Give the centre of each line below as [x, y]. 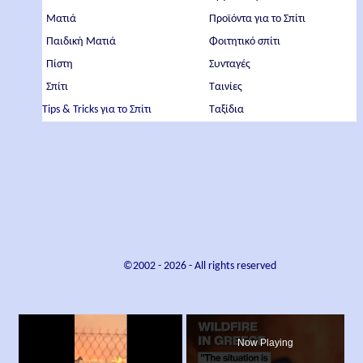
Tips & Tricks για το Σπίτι [97, 110]
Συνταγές [230, 64]
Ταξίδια [227, 110]
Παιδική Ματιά [81, 42]
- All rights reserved [231, 266]
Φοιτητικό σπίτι [245, 42]
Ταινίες [226, 87]
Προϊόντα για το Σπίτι [258, 19]
